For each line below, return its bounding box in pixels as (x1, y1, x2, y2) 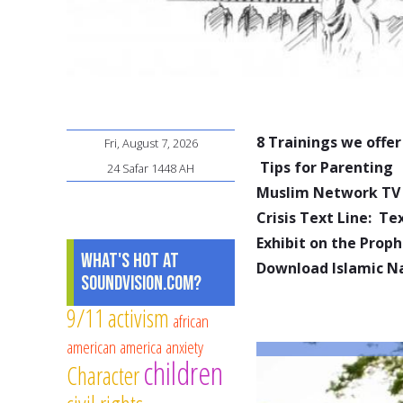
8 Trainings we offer (256, 132, 401, 153)
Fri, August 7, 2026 (103, 135, 198, 152)
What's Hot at (81, 248, 179, 274)
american (67, 335, 116, 360)
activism (108, 301, 169, 336)
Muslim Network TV (256, 183, 400, 203)
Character (67, 359, 139, 393)
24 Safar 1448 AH (107, 160, 194, 177)
